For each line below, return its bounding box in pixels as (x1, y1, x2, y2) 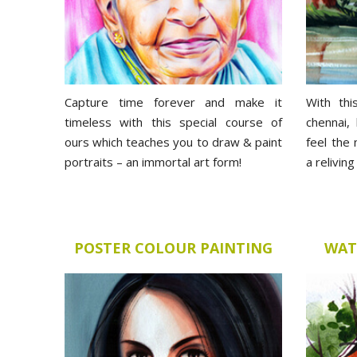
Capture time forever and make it (65, 93, 282, 110)
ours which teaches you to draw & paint (65, 133, 282, 150)
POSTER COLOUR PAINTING (74, 238, 273, 257)
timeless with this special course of (65, 113, 282, 130)
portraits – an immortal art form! (65, 153, 241, 170)
